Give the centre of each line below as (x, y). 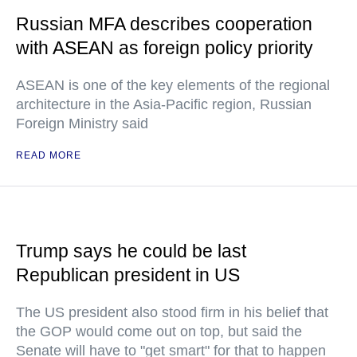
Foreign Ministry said (82, 124)
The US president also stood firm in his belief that (172, 313)
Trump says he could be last (131, 251)
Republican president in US (128, 275)
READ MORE (49, 156)
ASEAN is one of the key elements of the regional (173, 86)
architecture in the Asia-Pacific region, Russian (164, 105)
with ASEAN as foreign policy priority (165, 48)
